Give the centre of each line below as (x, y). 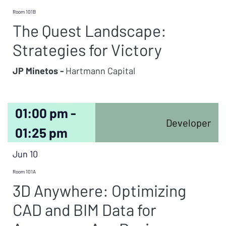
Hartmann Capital (99, 71)
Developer (188, 123)
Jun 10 (25, 154)
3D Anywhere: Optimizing (99, 190)
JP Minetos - (38, 71)
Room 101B (24, 12)
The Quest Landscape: (90, 30)
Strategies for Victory (87, 49)
